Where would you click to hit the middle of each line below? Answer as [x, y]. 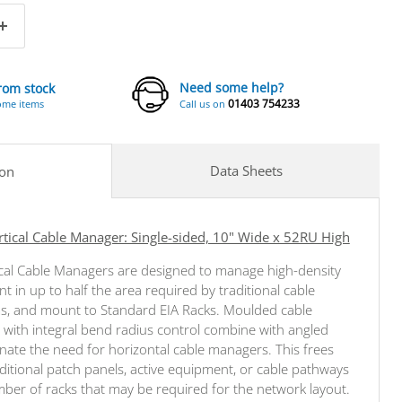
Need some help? [232, 88]
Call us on [204, 104]
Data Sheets [246, 170]
